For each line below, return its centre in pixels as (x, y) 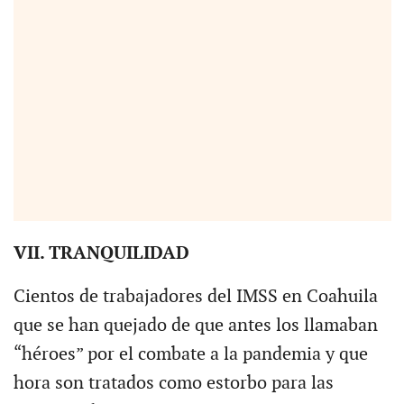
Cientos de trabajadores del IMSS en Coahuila (195, 296)
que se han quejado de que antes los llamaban (195, 325)
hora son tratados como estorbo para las (173, 383)
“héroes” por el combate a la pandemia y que (190, 354)
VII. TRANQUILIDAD (101, 253)
